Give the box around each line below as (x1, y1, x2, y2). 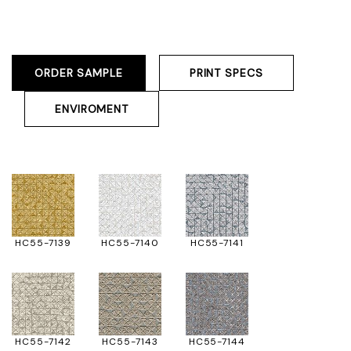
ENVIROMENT (55, 102, 128, 116)
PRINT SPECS (189, 66, 263, 80)
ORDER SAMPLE (34, 66, 123, 80)
